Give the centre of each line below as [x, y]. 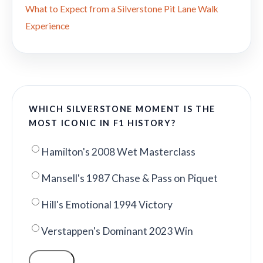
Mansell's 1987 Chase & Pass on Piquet [129, 178]
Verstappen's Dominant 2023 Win [117, 231]
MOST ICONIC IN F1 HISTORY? [102, 123]
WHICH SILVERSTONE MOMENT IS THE [122, 109]
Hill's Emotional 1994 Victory [107, 205]
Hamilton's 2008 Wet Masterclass [118, 152]
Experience [47, 26]
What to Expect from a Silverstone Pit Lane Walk [122, 9]
